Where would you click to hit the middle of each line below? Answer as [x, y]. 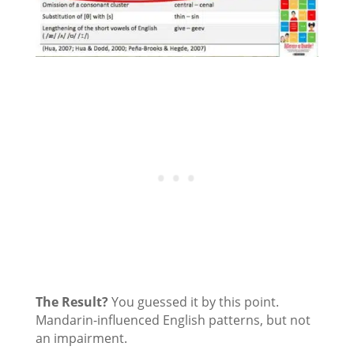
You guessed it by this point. [193, 302]
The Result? [72, 302]
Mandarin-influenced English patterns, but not [173, 320]
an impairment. [81, 339]
